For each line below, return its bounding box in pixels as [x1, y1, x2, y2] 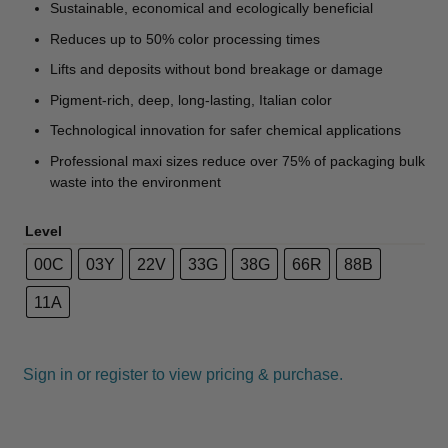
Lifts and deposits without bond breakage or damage [49, 62, 383, 78]
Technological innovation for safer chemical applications [49, 123, 401, 139]
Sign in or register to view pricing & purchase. [22, 366, 343, 384]
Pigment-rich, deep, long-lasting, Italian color [49, 92, 332, 108]
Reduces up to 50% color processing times [49, 31, 320, 47]
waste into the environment [49, 174, 221, 190]
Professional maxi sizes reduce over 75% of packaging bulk [49, 153, 425, 169]
